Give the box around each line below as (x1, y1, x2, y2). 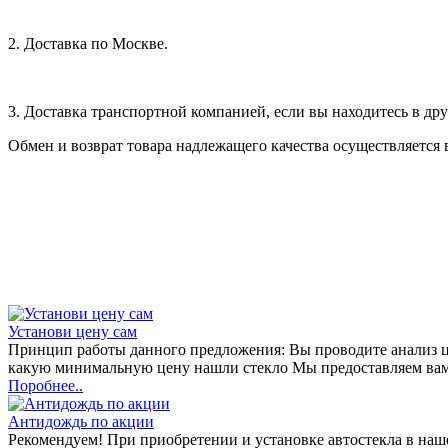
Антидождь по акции (8, 412, 154, 430)
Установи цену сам (8, 322, 137, 340)
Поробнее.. (8, 376, 83, 394)
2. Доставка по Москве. (8, 34, 168, 52)
